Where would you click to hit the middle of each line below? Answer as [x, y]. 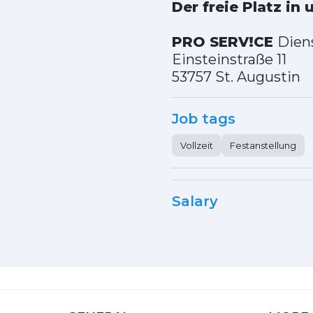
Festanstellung [263, 145]
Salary [195, 201]
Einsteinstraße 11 [229, 59]
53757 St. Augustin [236, 77]
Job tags [204, 118]
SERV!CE [243, 42]
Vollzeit [197, 145]
